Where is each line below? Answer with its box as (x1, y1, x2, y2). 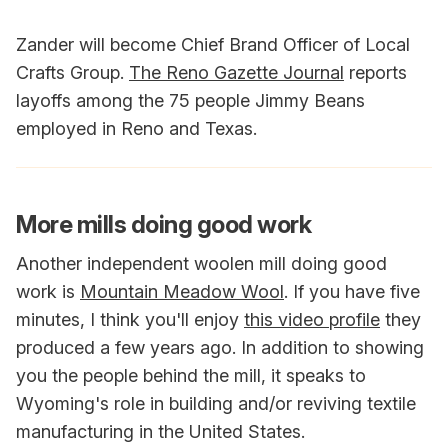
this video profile (244, 309, 380, 331)
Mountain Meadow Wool (80, 281, 284, 303)
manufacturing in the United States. (16, 421, 305, 443)
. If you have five (284, 281, 420, 303)
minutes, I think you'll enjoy (16, 309, 244, 331)
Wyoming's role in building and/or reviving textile (16, 393, 416, 415)
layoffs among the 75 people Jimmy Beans (16, 90, 365, 112)
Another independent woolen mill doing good (16, 253, 387, 275)
